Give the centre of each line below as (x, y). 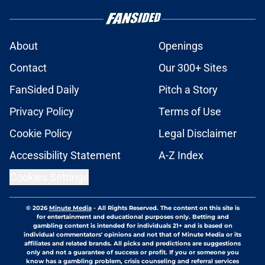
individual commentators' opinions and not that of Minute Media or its (132, 235)
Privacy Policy (42, 112)
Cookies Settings (49, 177)
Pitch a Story (188, 90)
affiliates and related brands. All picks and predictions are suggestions (132, 244)
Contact (28, 68)
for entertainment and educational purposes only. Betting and (132, 217)
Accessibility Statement (65, 156)
